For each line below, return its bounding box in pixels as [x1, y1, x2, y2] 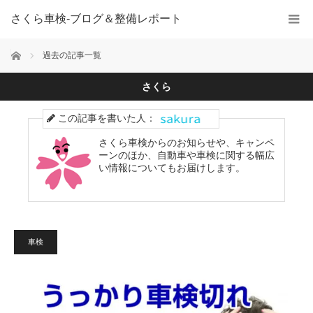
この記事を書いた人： [55, 112, 156, 124]
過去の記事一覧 [43, 50, 101, 60]
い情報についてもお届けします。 [99, 162, 245, 173]
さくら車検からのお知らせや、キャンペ [99, 137, 275, 148]
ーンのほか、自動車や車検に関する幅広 [99, 150, 275, 161]
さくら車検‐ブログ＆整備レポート [10, 13, 182, 24]
